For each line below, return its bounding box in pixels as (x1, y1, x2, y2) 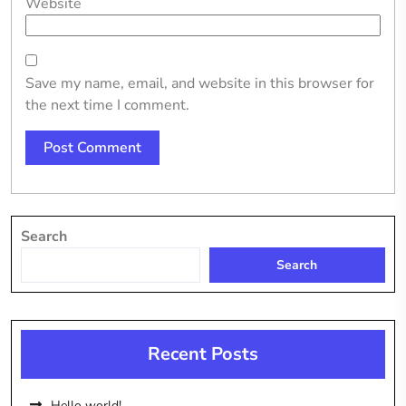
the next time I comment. (25, 95, 189, 115)
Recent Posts (148, 342, 258, 366)
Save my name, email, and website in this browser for (25, 73, 374, 93)
